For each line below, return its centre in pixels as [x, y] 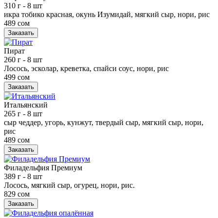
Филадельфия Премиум [43, 167]
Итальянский [26, 105]
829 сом [17, 194]
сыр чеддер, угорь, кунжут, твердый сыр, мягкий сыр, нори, [104, 122]
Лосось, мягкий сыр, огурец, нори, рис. [69, 185]
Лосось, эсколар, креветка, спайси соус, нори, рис [86, 68]
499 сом [17, 77]
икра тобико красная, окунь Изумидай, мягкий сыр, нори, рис [107, 14]
